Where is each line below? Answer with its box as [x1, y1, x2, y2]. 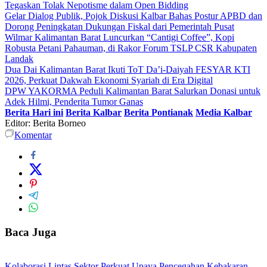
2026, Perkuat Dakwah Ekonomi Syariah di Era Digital [5, 75, 213, 86]
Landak [5, 54, 33, 64]
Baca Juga [5, 226, 57, 239]
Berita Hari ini [5, 107, 63, 118]
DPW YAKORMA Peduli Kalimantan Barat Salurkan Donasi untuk [5, 86, 260, 97]
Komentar [14, 130, 52, 141]
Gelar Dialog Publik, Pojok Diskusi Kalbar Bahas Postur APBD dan [5, 11, 262, 21]
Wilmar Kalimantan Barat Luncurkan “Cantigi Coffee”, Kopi [5, 32, 234, 43]
